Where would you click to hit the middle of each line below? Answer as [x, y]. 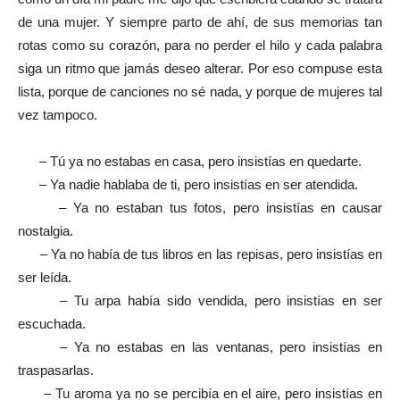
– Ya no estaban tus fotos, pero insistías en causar [200, 208]
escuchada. [52, 324]
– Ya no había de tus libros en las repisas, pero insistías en [200, 254]
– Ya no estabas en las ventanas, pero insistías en [200, 347]
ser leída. [45, 277]
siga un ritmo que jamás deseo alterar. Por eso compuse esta [200, 68]
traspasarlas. [56, 370]
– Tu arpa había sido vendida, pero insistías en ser [200, 300]
